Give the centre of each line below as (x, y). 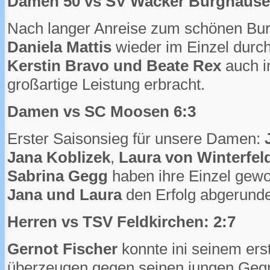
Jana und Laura (64, 195)
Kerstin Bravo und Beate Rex (114, 66)
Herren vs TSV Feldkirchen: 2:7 (121, 222)
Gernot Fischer (62, 249)
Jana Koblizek (59, 158)
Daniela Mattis (59, 47)
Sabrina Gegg (58, 176)
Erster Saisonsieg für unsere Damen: (134, 139)
